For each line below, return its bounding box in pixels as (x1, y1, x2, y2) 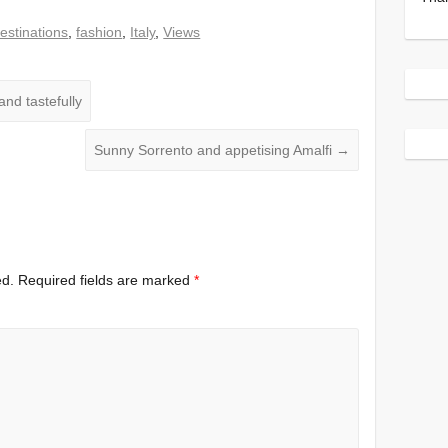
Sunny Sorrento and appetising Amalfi (94, 142, 337, 159)
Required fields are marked (18, 272, 195, 289)
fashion (76, 23, 123, 40)
